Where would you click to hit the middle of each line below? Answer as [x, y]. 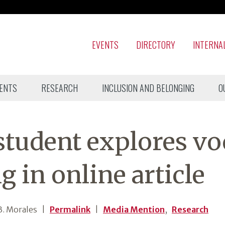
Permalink [70, 209]
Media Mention [134, 209]
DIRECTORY [156, 44]
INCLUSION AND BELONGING [148, 88]
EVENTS [105, 44]
